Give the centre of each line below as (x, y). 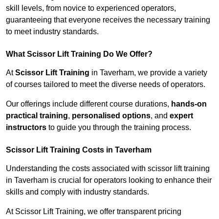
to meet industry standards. (52, 32)
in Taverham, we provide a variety (148, 73)
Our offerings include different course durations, (88, 104)
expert (181, 116)
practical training (37, 116)
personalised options (111, 116)
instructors (26, 128)
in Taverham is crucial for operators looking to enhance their (109, 180)
